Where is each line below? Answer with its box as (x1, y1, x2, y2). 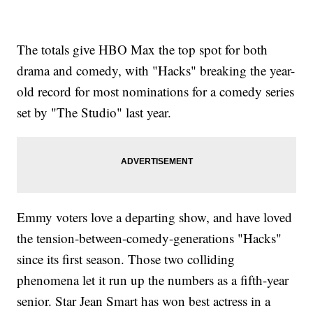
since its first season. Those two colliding (17, 249, 235, 268)
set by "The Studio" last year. (17, 103, 172, 121)
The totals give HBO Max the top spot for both (17, 40, 268, 58)
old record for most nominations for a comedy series (17, 82, 295, 100)
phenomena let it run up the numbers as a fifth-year (17, 270, 289, 289)
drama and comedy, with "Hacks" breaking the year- (17, 61, 296, 79)
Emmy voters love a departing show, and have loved (17, 208, 293, 226)
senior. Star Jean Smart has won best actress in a (17, 291, 271, 310)
